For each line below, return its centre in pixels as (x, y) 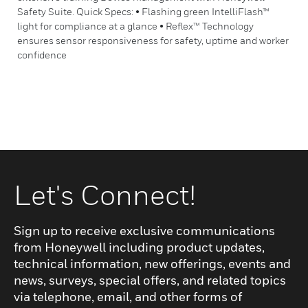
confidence (42, 55)
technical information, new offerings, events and (152, 264)
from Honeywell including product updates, (139, 247)
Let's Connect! (104, 195)
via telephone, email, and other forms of (128, 297)
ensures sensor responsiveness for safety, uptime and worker (153, 40)
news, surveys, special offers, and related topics (150, 280)
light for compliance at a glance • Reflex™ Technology (135, 26)
